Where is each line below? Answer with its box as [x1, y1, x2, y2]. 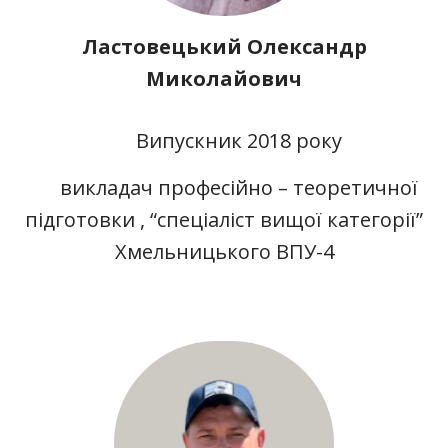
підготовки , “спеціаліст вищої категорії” [25, 205, 423, 233]
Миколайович [146, 64, 302, 92]
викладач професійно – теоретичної [60, 173, 418, 201]
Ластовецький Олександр [81, 32, 367, 60]
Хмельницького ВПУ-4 [114, 237, 334, 265]
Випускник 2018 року [136, 126, 342, 154]
